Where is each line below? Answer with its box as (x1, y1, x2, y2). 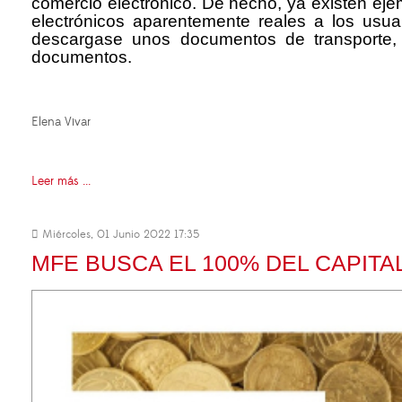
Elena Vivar (31, 113, 91, 130)
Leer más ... (31, 172, 91, 189)
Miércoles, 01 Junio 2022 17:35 (39, 226, 199, 241)
